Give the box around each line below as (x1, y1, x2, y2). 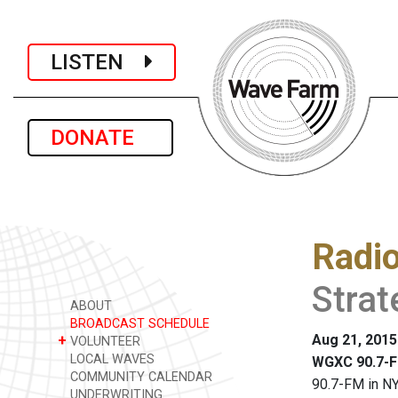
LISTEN (51, 49, 145, 75)
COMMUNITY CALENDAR (67, 370, 212, 385)
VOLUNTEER (67, 334, 140, 349)
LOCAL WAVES (67, 352, 155, 367)
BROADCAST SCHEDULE (67, 316, 210, 331)
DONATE (51, 125, 150, 150)
